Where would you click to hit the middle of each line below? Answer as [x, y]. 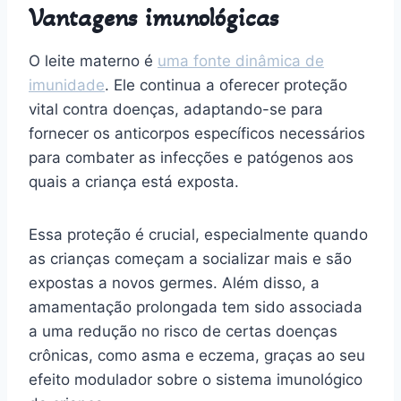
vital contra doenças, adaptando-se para [176, 109]
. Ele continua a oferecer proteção [226, 85]
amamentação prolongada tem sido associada [196, 307]
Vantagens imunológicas [154, 17]
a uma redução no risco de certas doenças [183, 331]
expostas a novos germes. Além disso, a [174, 282]
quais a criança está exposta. [134, 181]
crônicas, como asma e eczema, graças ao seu [197, 355]
